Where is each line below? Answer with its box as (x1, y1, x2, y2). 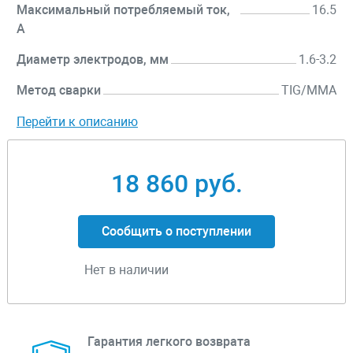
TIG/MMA (281, 83, 336, 98)
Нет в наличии (84, 262, 169, 278)
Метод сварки (17, 83, 101, 98)
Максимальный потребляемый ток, (17, 2, 230, 18)
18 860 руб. (110, 169, 243, 199)
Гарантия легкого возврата (87, 334, 251, 350)
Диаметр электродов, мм (17, 52, 169, 68)
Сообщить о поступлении (102, 224, 251, 240)
